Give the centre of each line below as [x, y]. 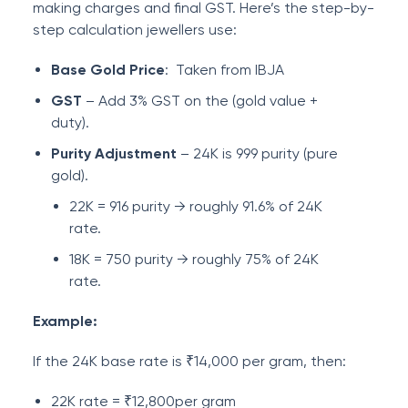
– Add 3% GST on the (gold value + [200, 101]
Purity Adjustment [114, 153]
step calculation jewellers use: [135, 30]
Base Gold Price [108, 70]
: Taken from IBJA [224, 70]
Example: [65, 321]
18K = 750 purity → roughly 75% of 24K [194, 259]
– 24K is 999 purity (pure [257, 153]
